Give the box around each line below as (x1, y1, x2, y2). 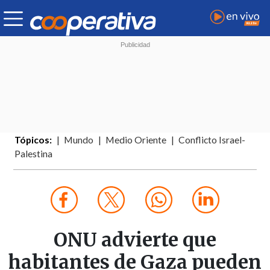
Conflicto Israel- (178, 134, 246, 146)
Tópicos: (14, 134, 52, 146)
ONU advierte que (54, 228, 216, 253)
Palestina (14, 148, 53, 160)
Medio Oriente (105, 134, 167, 146)
